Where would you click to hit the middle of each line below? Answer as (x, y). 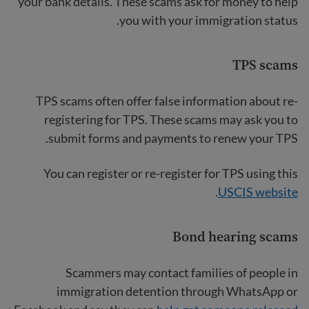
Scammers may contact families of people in (182, 272)
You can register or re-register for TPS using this (171, 173)
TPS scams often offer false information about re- (167, 100)
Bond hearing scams (235, 236)
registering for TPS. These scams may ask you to (171, 119)
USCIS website (258, 191)
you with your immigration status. (209, 20)
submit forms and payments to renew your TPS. (173, 138)
